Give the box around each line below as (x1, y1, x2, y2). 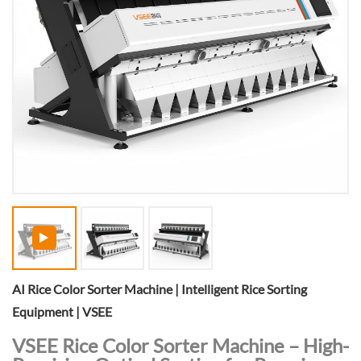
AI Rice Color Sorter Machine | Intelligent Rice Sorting (12, 281, 307, 297)
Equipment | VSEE (12, 304, 112, 320)
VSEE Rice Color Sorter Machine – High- (12, 334, 349, 358)
